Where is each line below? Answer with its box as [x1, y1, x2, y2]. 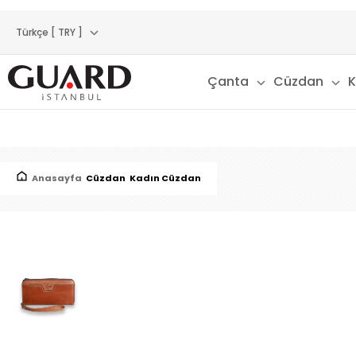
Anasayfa [32, 172, 82, 184]
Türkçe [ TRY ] [16, 25, 83, 39]
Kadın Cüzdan [130, 172, 201, 184]
